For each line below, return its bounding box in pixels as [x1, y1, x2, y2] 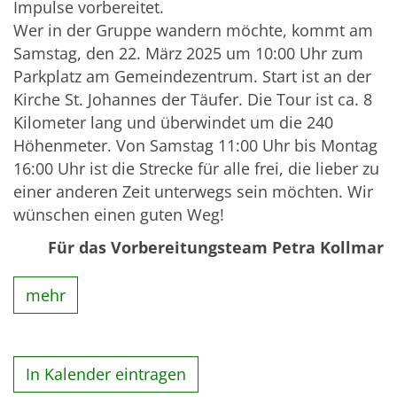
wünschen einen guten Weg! [13, 204, 224, 226]
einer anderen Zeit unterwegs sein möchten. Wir [13, 181, 373, 203]
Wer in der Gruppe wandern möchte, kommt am [13, 19, 373, 42]
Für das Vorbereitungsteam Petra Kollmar [48, 237, 384, 259]
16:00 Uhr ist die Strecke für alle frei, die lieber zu [13, 158, 379, 180]
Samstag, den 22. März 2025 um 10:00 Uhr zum [13, 43, 363, 65]
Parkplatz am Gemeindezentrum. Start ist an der [13, 66, 371, 88]
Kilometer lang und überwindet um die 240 [13, 112, 333, 134]
